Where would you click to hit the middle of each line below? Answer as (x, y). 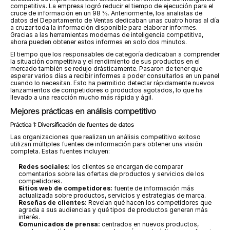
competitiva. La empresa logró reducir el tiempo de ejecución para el (112, 6)
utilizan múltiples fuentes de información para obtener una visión (106, 144)
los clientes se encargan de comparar (126, 167)
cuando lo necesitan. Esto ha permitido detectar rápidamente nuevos (112, 83)
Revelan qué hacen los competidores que (149, 203)
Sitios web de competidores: (65, 188)
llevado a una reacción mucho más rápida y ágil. (82, 97)
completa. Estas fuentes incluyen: (60, 151)
